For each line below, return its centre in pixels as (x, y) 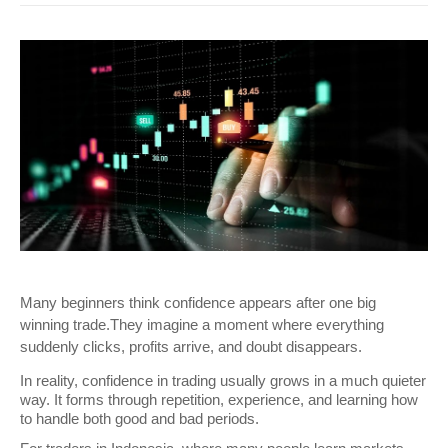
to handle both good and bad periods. (139, 419)
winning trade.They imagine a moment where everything (202, 325)
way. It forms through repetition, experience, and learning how (219, 400)
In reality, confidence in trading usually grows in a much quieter (223, 381)
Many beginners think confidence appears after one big (198, 303)
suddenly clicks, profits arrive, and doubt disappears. (193, 347)
